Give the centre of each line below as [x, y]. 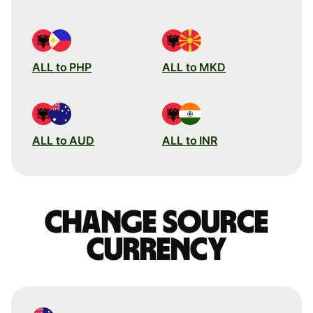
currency [156, 250]
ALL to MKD [194, 67]
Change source [156, 223]
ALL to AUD [64, 140]
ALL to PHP [62, 67]
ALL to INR [190, 140]
